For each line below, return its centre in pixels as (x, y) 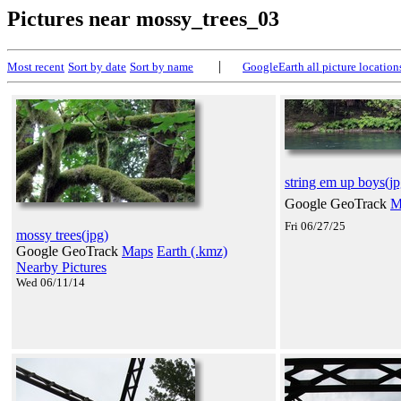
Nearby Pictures (61, 267)
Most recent (36, 66)
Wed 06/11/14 (51, 282)
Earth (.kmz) (192, 251)
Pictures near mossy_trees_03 (143, 19)
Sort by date (97, 66)
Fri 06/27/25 (315, 226)
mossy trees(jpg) (62, 235)
